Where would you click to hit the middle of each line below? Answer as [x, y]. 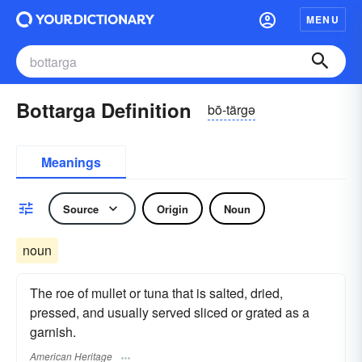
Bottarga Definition [104, 110]
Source [81, 208]
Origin [173, 208]
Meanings [71, 162]
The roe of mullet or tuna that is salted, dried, [156, 293]
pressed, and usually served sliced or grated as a [170, 312]
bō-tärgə [232, 109]
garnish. [53, 332]
